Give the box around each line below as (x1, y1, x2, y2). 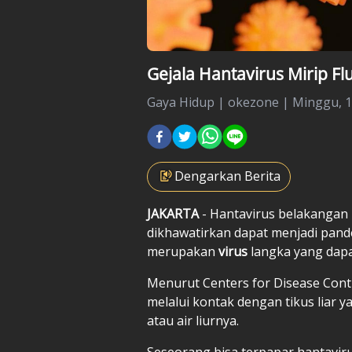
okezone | (228, 93, 292, 111)
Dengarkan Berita (174, 167, 280, 185)
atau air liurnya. (147, 311, 239, 329)
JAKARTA (147, 204, 199, 222)
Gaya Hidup (147, 93, 214, 111)
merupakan (147, 242, 218, 260)
